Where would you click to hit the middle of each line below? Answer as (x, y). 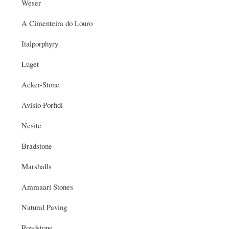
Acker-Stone (40, 84)
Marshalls (37, 166)
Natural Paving (44, 207)
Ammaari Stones (47, 186)
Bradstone (37, 145)
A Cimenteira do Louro (57, 23)
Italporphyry (40, 43)
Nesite (31, 125)
